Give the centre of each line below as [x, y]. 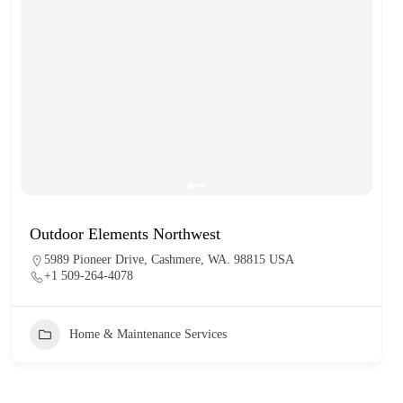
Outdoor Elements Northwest [125, 233]
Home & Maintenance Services [148, 334]
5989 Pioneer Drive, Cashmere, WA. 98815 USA [170, 259]
